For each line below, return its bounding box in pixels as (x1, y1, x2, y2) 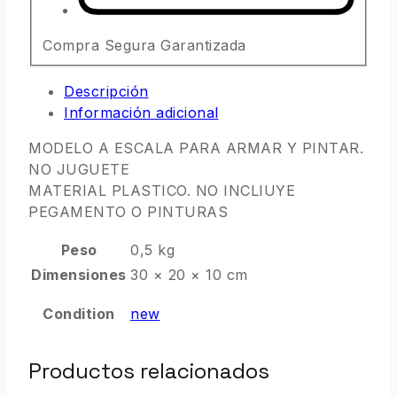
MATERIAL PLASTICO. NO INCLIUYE (28, 182, 295, 200)
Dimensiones (31, 266, 127, 284)
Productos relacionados (28, 357, 269, 385)
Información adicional (64, 104, 219, 122)
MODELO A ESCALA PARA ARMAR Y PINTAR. (28, 139, 363, 158)
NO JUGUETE (28, 160, 129, 179)
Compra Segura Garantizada (43, 36, 246, 55)
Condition (43, 305, 115, 323)
